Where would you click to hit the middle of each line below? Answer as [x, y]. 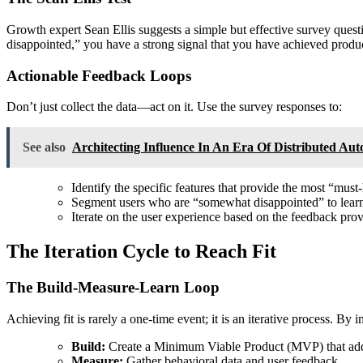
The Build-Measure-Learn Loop [113, 288]
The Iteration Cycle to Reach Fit [141, 252]
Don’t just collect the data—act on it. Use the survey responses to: [174, 107]
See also [44, 147]
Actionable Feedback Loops [99, 75]
